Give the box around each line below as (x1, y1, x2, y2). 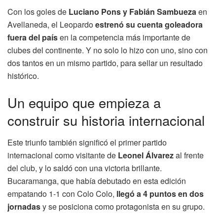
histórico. (7, 70, 39, 82)
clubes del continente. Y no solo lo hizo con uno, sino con (7, 44, 208, 56)
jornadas (7, 200, 40, 212)
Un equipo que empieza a (7, 92, 161, 112)
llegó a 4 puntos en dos (116, 187, 204, 199)
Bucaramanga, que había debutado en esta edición (7, 175, 186, 186)
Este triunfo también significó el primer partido (7, 136, 167, 148)
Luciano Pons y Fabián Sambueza (69, 6, 196, 18)
